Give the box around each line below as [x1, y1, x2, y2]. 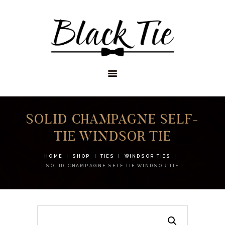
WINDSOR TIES [124, 153, 171, 159]
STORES [52, 29, 94, 41]
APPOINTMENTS [52, 47, 139, 59]
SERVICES [52, 83, 103, 95]
